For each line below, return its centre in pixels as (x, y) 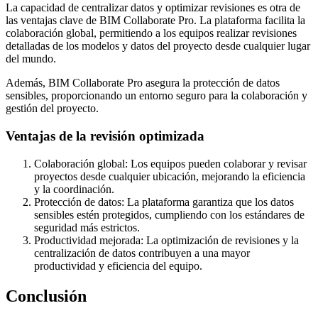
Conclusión (46, 296)
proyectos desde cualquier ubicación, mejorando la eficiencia (170, 176)
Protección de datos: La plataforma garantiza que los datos (164, 202)
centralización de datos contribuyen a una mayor (142, 253)
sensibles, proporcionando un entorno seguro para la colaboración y (157, 96)
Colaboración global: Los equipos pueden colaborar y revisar (170, 163)
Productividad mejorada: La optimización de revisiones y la (166, 240)
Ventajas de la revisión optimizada (105, 136)
